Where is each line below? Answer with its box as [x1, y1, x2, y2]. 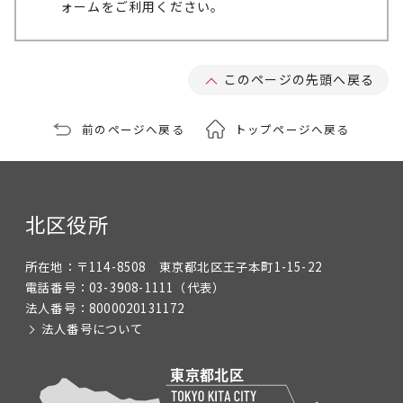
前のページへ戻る [82, 121, 184, 138]
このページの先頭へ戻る [223, 70, 374, 88]
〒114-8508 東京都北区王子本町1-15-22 [76, 258, 323, 275]
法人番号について [41, 320, 144, 337]
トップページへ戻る [234, 121, 350, 138]
